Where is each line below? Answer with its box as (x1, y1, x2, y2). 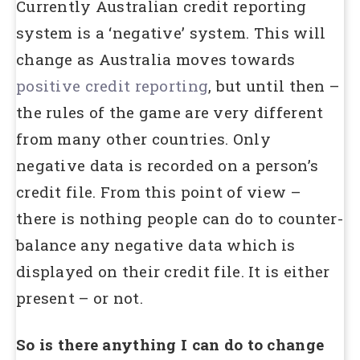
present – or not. (16, 288, 143, 309)
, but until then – (208, 76, 340, 96)
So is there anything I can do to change (16, 333, 325, 354)
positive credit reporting (16, 76, 209, 96)
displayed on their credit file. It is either (16, 261, 330, 282)
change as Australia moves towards (16, 49, 296, 70)
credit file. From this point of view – (16, 182, 301, 202)
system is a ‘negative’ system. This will (16, 22, 326, 43)
